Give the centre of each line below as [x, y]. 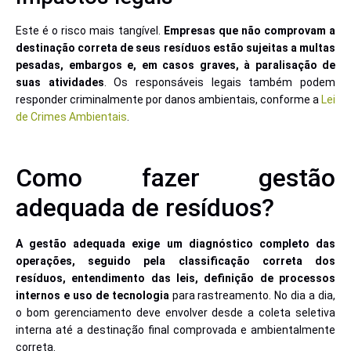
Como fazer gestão [175, 178]
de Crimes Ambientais [71, 117]
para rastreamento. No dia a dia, [252, 296]
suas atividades [60, 83]
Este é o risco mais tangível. [90, 31]
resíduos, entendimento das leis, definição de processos [175, 279]
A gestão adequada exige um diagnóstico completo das [175, 244]
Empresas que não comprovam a [250, 31]
